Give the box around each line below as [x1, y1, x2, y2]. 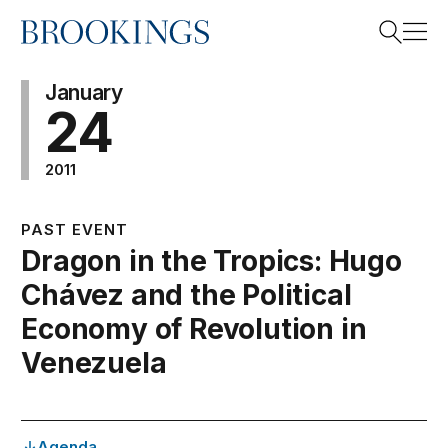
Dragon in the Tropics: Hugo [21, 244, 402, 278]
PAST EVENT [21, 220, 129, 239]
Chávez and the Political [21, 278, 352, 312]
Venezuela [21, 346, 167, 380]
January [45, 80, 123, 105]
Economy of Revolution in [21, 312, 367, 346]
